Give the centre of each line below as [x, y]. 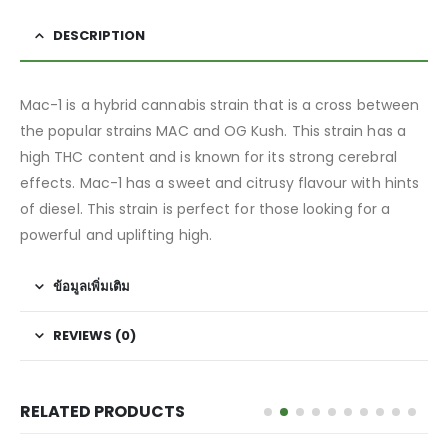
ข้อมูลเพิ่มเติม [91, 287]
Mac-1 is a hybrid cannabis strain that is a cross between [219, 105]
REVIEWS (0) [94, 336]
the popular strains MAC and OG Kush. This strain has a [213, 131]
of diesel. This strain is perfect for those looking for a [205, 209]
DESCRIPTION [99, 36]
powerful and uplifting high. [116, 235]
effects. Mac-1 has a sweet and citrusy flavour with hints [219, 183]
